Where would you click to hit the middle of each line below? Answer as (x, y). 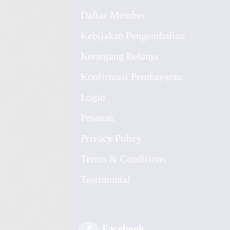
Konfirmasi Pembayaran (131, 76)
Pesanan (98, 118)
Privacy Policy (111, 138)
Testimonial (106, 179)
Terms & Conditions (123, 159)
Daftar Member (113, 15)
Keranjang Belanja (119, 56)
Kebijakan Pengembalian (133, 35)
